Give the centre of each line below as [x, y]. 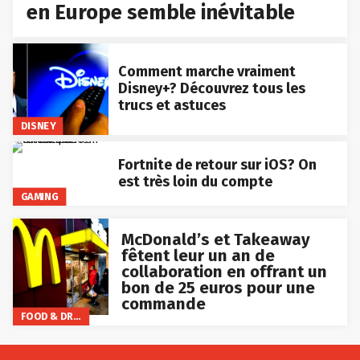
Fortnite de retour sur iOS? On [217, 165]
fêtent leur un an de [198, 256]
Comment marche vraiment [207, 72]
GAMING [39, 197]
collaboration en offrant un [224, 272]
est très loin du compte [195, 182]
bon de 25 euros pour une [218, 288]
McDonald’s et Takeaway [215, 240]
